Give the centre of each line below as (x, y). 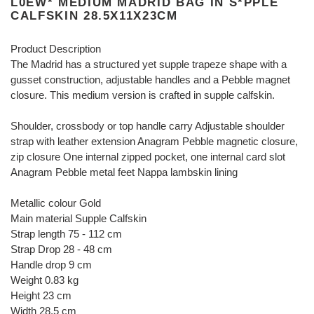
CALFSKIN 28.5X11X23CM (94, 15)
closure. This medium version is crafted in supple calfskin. (143, 95)
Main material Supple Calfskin (78, 219)
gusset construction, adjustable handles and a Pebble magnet (150, 80)
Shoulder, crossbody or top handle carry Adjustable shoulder (148, 126)
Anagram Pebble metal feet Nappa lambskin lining (124, 172)
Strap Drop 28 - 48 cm (61, 250)
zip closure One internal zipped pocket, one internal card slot (148, 157)
